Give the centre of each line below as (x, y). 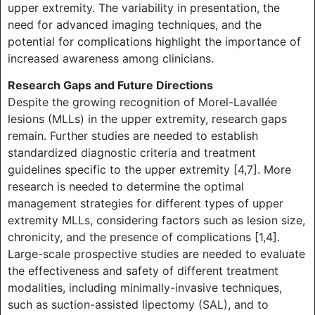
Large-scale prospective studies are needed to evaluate (156, 254)
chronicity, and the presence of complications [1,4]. (144, 237)
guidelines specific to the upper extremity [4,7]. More (149, 169)
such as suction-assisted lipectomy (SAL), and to (138, 304)
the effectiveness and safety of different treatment (143, 271)
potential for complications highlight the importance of (154, 41)
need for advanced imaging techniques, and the (135, 24)
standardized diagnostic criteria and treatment (132, 153)
